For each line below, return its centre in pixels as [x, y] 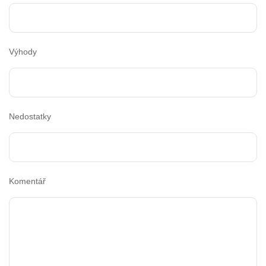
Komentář [27, 181]
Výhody [23, 52]
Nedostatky [30, 117]
